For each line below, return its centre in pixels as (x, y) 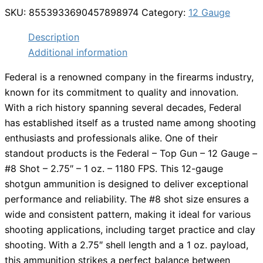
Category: (165, 13)
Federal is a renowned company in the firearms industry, (129, 77)
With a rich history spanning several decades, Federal (123, 108)
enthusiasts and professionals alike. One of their (111, 138)
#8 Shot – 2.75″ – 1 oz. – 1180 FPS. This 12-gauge (114, 169)
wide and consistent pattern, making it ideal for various (128, 215)
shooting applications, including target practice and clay (130, 230)
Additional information (78, 53)
